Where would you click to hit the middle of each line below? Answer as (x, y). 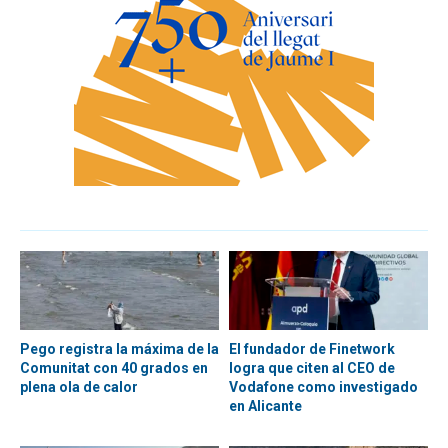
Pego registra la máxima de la (119, 349)
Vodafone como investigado (323, 387)
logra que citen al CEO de (312, 368)
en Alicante (265, 406)
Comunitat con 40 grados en (114, 368)
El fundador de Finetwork (312, 349)
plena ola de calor (79, 387)
